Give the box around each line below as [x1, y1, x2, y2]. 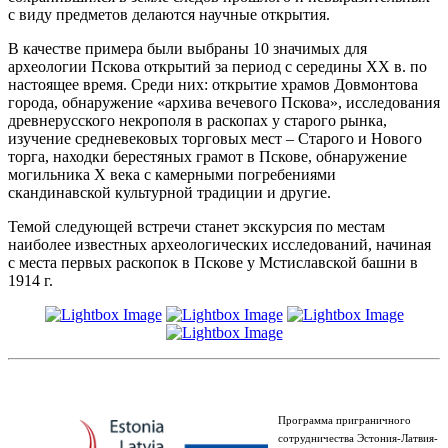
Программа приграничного [278, 414, 411, 426]
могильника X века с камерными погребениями [8, 165, 336, 183]
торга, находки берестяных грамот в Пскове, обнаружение [8, 147, 407, 165]
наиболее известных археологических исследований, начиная [8, 235, 431, 253]
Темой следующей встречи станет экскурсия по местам [8, 217, 385, 235]
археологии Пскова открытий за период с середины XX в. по [8, 57, 427, 75]
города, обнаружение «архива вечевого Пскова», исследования [8, 93, 440, 111]
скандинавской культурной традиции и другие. [8, 183, 331, 201]
